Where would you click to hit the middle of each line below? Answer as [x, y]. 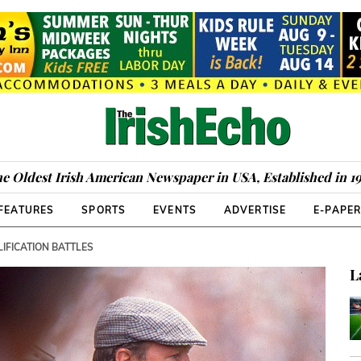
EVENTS [175, 210]
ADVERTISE [255, 210]
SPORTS [104, 210]
